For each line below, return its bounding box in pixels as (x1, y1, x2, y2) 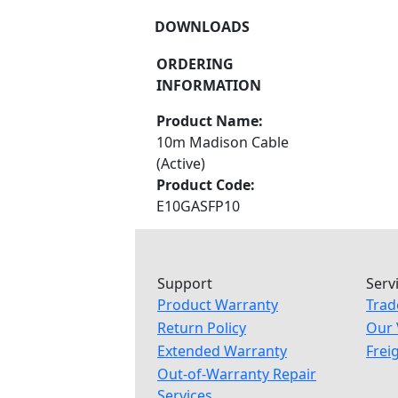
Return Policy (157, 318, 246, 338)
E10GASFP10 (156, 196, 240, 216)
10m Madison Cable (156, 132, 289, 152)
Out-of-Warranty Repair (157, 364, 316, 384)
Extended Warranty (157, 341, 287, 361)
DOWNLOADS (155, 17, 250, 36)
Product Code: (156, 175, 255, 195)
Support (157, 274, 212, 293)
